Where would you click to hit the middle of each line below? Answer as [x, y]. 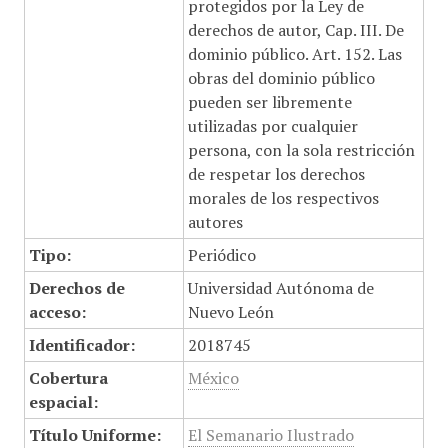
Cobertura [68, 378]
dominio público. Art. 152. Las [294, 54]
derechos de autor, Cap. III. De [295, 30]
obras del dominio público [281, 78]
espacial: [63, 402]
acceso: [57, 312]
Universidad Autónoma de [280, 288]
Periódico [221, 255]
